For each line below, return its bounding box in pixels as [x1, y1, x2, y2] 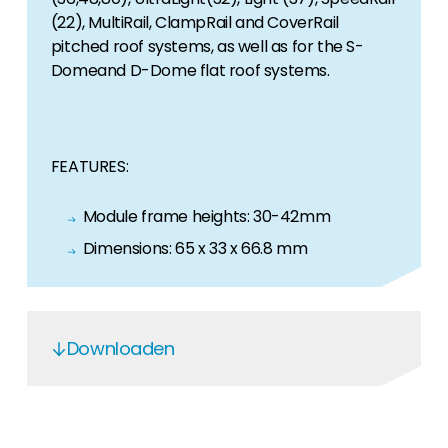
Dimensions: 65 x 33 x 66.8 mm [82, 237, 308, 260]
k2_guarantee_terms [82, 412, 257, 435]
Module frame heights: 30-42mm [82, 205, 331, 228]
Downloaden [66, 336, 175, 361]
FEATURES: [50, 155, 129, 178]
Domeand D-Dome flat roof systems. [50, 59, 330, 82]
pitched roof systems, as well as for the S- [50, 35, 364, 58]
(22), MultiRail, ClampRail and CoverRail [50, 11, 339, 34]
